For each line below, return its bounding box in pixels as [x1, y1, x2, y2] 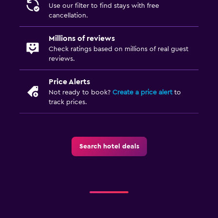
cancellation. [49, 12, 88, 19]
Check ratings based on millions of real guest [49, 45, 188, 53]
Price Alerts [49, 77, 90, 86]
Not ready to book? [49, 89, 112, 96]
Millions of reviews [49, 34, 115, 42]
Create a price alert [112, 89, 172, 96]
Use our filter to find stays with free [49, 2, 159, 9]
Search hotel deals [79, 143, 139, 150]
